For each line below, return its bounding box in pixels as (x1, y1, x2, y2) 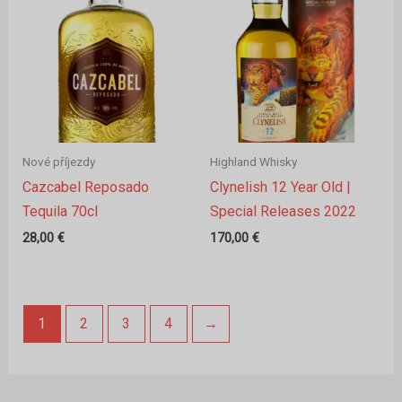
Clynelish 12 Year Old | (210, 179, 351, 197)
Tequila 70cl (22, 203, 98, 221)
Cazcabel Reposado (22, 179, 149, 197)
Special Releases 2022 (210, 203, 356, 221)
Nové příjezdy (22, 153, 95, 169)
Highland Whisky (210, 153, 297, 169)
